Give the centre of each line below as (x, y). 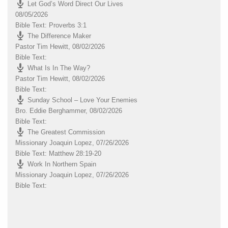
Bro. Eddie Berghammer (50, 110)
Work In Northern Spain (62, 164)
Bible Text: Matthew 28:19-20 (58, 153)
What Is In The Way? (59, 68)
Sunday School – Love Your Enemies (82, 100)
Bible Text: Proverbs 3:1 (51, 25)
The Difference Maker (59, 36)
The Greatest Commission (66, 132)
